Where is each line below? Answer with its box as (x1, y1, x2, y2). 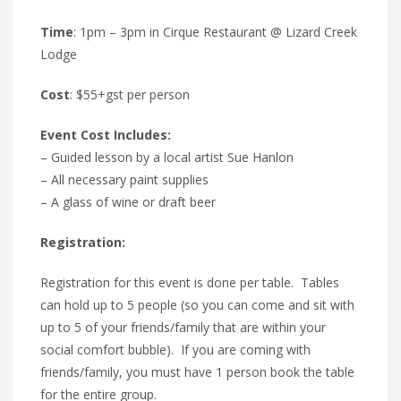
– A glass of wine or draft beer (40, 192, 216, 210)
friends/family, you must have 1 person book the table (40, 363, 354, 380)
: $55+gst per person (70, 85, 190, 103)
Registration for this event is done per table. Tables (40, 273, 339, 291)
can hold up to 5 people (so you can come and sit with (40, 295, 354, 313)
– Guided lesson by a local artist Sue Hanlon (40, 148, 294, 166)
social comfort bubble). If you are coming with (40, 340, 311, 358)
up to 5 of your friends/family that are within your (40, 318, 326, 336)
